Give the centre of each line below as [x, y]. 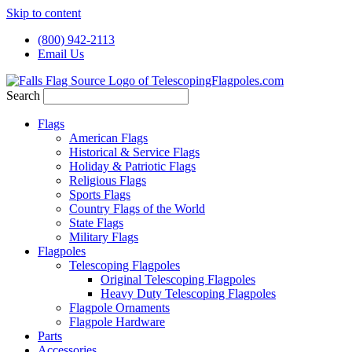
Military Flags [104, 237]
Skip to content [44, 13]
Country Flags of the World [137, 209]
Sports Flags [100, 194]
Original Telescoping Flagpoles [178, 279]
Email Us [61, 54]
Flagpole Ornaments [119, 308]
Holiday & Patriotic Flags [132, 166]
